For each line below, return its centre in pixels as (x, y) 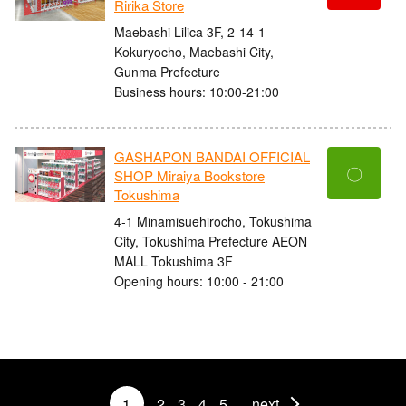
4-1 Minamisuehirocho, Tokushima (213, 221)
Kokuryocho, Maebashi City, (194, 51)
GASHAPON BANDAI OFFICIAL (212, 157)
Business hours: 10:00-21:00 (197, 91)
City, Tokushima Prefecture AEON (211, 241)
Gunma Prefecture (167, 71)
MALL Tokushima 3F (174, 261)
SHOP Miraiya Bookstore (189, 176)
